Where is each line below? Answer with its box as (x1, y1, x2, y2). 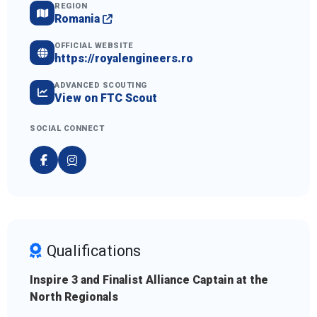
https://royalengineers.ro (54, 52, 193, 66)
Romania (54, 12, 103, 26)
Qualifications (47, 242, 141, 260)
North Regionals (30, 290, 118, 304)
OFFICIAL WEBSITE (54, 41, 133, 51)
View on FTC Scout (54, 91, 157, 105)
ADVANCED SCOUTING (54, 81, 147, 91)
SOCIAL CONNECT (30, 124, 104, 134)
